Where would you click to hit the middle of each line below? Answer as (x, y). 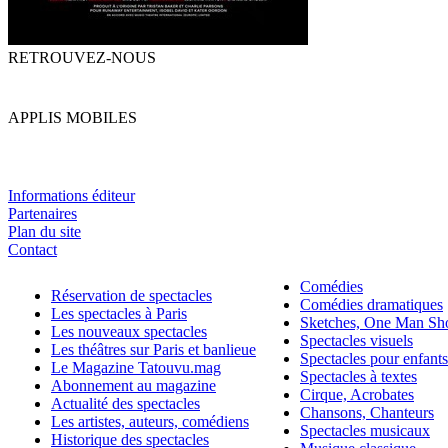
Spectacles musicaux (365, 431)
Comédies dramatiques (371, 305)
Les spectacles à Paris (119, 314)
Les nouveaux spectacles (129, 332)
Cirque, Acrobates (357, 395)
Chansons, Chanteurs (367, 413)
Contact (32, 250)
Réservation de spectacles (131, 296)
